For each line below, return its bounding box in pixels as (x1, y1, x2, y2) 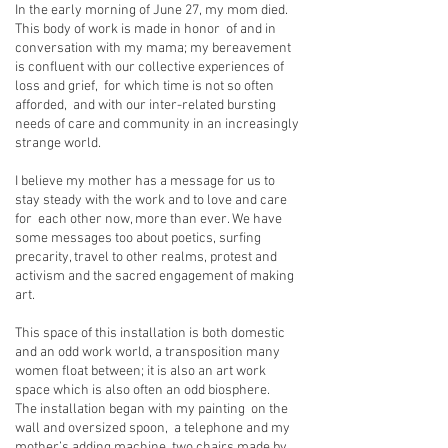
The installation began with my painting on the (15, 401, 288, 418)
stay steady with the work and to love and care (15, 192, 287, 209)
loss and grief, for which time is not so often (15, 78, 274, 95)
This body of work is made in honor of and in (15, 21, 276, 38)
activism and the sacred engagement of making (15, 268, 294, 285)
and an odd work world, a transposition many (15, 344, 280, 361)
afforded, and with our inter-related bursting (15, 97, 276, 114)
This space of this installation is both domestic (15, 325, 285, 342)
